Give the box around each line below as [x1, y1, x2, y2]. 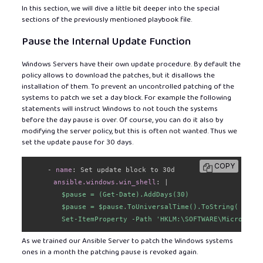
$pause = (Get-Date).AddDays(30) [28, 190, 189, 198]
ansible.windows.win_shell [53, 178, 156, 186]
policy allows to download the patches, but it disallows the [21, 69, 215, 82]
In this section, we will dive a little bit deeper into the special [21, 2, 220, 15]
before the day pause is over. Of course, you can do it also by [21, 113, 223, 126]
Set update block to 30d [76, 166, 175, 173]
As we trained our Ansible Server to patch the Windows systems [21, 235, 233, 248]
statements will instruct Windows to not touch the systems [21, 102, 218, 115]
